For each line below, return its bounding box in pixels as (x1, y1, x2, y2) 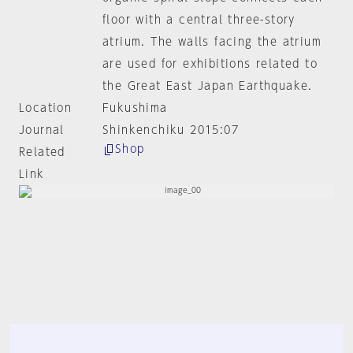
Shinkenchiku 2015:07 (102, 124, 239, 136)
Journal (19, 124, 65, 136)
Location (19, 102, 72, 113)
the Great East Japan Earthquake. (102, 80, 313, 91)
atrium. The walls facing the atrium (102, 36, 321, 47)
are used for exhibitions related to (102, 58, 318, 69)
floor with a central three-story (102, 14, 295, 25)
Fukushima (102, 102, 168, 113)
